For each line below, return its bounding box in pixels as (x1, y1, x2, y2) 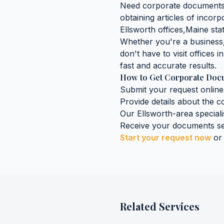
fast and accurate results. (120, 60, 216, 70)
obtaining (120, 12, 157, 22)
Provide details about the (120, 96, 216, 106)
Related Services (120, 199, 199, 213)
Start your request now (120, 132, 211, 142)
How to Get (120, 72, 164, 82)
